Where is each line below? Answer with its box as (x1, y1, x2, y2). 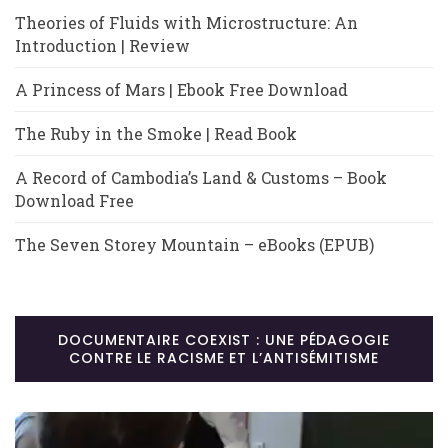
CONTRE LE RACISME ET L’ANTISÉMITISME (69, 347, 379, 368)
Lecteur (14, 411, 75, 433)
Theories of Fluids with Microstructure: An (15, 11, 358, 33)
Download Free (15, 189, 134, 211)
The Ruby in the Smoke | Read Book (15, 122, 297, 144)
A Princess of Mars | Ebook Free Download (15, 78, 348, 100)
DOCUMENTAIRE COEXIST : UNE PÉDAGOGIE (58, 329, 390, 350)
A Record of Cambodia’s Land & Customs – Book (15, 166, 387, 188)
